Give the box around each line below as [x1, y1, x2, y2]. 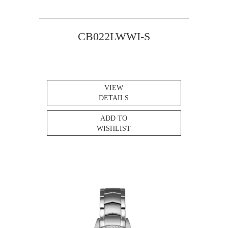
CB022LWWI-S [77, 30, 150, 43]
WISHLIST [97, 124, 131, 132]
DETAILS [99, 94, 129, 102]
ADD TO [100, 114, 128, 122]
